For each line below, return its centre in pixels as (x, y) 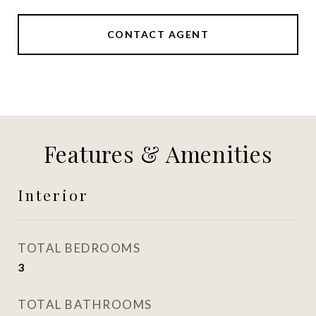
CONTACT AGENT (158, 34)
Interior (53, 195)
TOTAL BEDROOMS (79, 248)
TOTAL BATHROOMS (85, 304)
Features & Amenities (158, 153)
